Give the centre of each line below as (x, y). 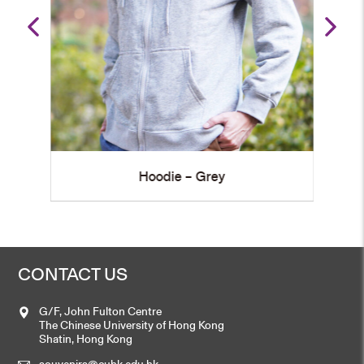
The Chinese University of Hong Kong (132, 324)
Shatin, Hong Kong (86, 338)
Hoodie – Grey (156, 176)
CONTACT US (73, 274)
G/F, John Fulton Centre (101, 310)
